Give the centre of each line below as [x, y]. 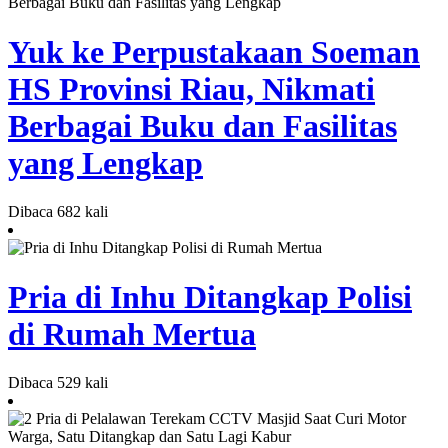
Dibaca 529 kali [58, 383]
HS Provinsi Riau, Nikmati [191, 88]
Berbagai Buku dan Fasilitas [202, 125]
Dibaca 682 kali [58, 212]
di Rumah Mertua [132, 333]
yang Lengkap [105, 162]
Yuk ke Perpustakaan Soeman [214, 51]
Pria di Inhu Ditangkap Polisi [210, 296]
